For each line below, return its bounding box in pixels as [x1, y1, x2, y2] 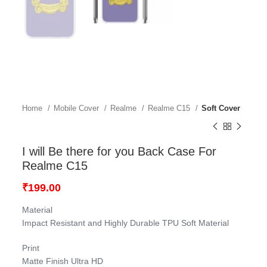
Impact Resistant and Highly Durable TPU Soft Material [22, 218, 229, 228]
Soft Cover [201, 104, 241, 113]
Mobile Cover [54, 104, 102, 113]
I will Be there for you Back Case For [22, 145, 217, 159]
